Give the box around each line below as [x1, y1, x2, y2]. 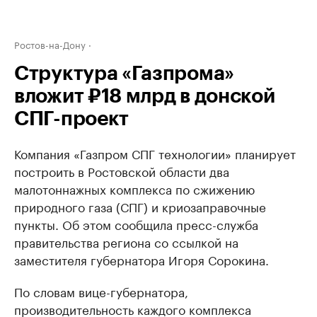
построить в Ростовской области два [14, 161, 229, 180]
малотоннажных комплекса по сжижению [14, 179, 255, 197]
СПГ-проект [14, 109, 129, 129]
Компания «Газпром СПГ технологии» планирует [14, 144, 296, 162]
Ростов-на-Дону [14, 37, 86, 51]
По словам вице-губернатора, [14, 282, 188, 300]
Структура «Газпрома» [14, 64, 234, 83]
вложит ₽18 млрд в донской [14, 86, 275, 106]
